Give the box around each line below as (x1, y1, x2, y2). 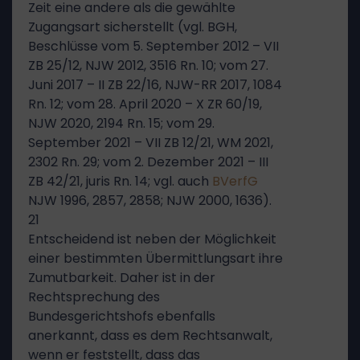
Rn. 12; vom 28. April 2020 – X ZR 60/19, (28, 95, 262, 113)
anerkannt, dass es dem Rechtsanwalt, (28, 326, 272, 345)
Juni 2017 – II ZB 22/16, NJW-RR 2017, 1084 (28, 76, 282, 94)
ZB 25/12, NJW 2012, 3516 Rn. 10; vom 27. (28, 56, 268, 75)
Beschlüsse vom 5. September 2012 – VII (28, 37, 279, 55)
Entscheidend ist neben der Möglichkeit (28, 230, 276, 248)
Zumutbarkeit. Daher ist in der (28, 268, 215, 287)
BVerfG (212, 172, 258, 190)
